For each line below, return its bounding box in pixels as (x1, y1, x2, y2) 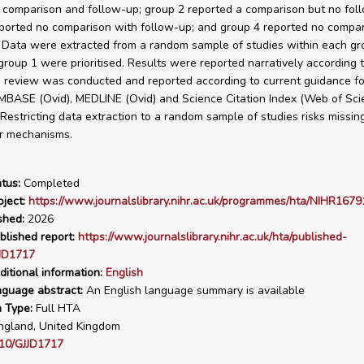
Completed (19, 175, 80, 191)
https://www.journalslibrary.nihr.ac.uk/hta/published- (77, 229, 347, 245)
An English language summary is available (82, 283, 305, 298)
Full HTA (32, 301, 80, 316)
